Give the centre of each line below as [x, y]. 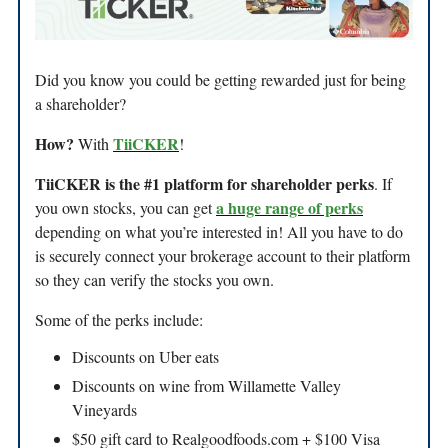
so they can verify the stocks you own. [154, 279]
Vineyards [104, 409]
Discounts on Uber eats [145, 356]
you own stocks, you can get [125, 207]
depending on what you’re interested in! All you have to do [219, 231]
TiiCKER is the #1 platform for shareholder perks [204, 183]
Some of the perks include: [119, 319]
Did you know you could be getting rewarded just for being [220, 79]
